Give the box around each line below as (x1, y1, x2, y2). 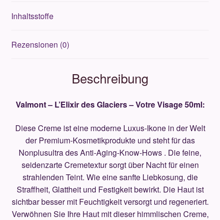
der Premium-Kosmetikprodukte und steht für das (25, 134, 195, 146)
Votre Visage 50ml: (133, 98, 205, 110)
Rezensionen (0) (11, 39, 69, 51)
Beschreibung (72, 69, 148, 87)
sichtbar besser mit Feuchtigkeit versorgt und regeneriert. (11, 195, 209, 207)
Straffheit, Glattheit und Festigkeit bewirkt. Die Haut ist (16, 183, 204, 195)
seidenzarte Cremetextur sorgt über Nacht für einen (21, 159, 199, 170)
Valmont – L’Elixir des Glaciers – (15, 98, 134, 110)
